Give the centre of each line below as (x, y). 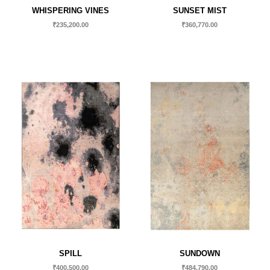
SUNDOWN (199, 253)
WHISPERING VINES (71, 10)
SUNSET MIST (199, 10)
